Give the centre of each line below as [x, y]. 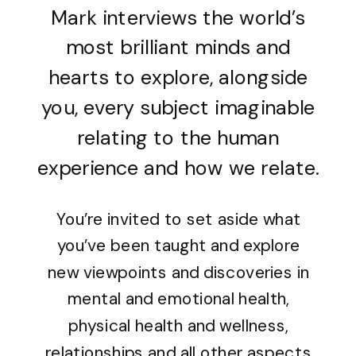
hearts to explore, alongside [178, 78]
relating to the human [178, 138]
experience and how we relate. [178, 168]
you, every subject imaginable [178, 108]
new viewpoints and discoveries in [179, 273]
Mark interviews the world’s [178, 18]
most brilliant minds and [178, 48]
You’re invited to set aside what [178, 219]
